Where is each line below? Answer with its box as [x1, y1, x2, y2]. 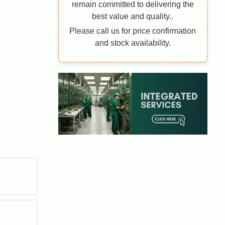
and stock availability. [94, 39, 171, 47]
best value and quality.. [92, 12, 174, 21]
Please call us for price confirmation [69, 27, 196, 35]
